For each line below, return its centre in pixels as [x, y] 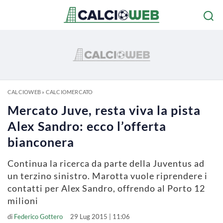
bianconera [41, 142]
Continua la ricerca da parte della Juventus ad [106, 163]
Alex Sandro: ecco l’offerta [87, 126]
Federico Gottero [38, 217]
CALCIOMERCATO [69, 92]
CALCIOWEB [24, 92]
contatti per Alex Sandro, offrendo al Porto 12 [106, 188]
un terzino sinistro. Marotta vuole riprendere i [108, 176]
